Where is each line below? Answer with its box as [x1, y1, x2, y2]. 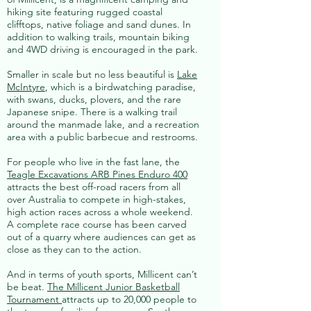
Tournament [7, 293, 62, 305]
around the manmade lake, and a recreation [7, 118, 199, 131]
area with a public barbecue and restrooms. [7, 131, 198, 143]
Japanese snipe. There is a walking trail [7, 106, 177, 118]
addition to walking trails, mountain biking [7, 31, 190, 43]
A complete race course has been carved [7, 218, 187, 230]
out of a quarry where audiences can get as [7, 230, 196, 243]
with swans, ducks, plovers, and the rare [7, 93, 181, 106]
